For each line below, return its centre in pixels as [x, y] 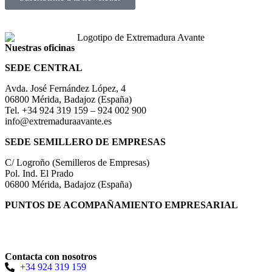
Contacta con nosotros [51, 257]
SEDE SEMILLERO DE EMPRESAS [85, 142]
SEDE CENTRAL [44, 68]
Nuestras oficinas [40, 48]
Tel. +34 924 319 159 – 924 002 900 [76, 110]
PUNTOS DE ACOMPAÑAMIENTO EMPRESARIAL [121, 205]
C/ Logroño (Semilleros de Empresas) [77, 163]
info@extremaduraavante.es [58, 121]
